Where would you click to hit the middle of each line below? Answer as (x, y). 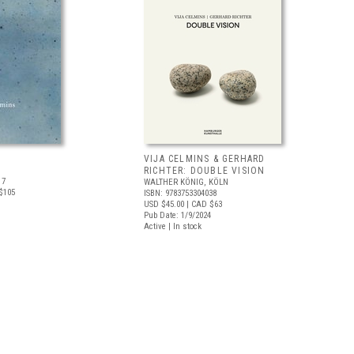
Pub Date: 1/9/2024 (177, 215)
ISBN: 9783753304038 (180, 193)
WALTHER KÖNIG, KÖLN (186, 182)
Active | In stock (173, 226)
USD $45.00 (164, 204)
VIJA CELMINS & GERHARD (205, 159)
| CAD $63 (203, 204)
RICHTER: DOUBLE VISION (205, 171)
